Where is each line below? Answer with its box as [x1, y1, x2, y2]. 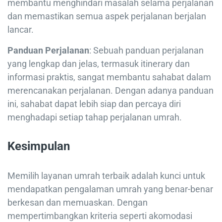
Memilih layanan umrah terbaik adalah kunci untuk [7, 170, 205, 181]
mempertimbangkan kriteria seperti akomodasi [7, 210, 192, 221]
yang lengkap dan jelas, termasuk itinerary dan [7, 58, 190, 69]
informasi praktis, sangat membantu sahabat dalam [7, 72, 211, 82]
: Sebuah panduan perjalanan [89, 45, 204, 55]
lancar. [7, 24, 34, 35]
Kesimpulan [7, 139, 70, 153]
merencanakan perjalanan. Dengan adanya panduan [7, 85, 214, 96]
